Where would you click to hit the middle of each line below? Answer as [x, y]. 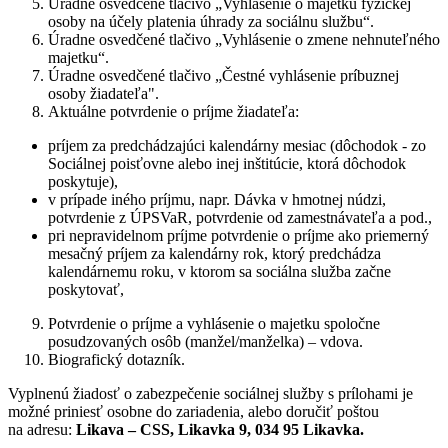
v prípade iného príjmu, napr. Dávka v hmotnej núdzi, [217, 200]
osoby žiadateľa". [103, 94]
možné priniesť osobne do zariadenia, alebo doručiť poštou [193, 412]
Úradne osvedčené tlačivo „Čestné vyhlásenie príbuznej [223, 76]
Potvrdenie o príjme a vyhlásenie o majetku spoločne [214, 324]
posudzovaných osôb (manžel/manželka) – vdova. [205, 342]
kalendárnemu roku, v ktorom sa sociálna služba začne [219, 272]
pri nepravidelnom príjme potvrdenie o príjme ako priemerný [238, 236]
